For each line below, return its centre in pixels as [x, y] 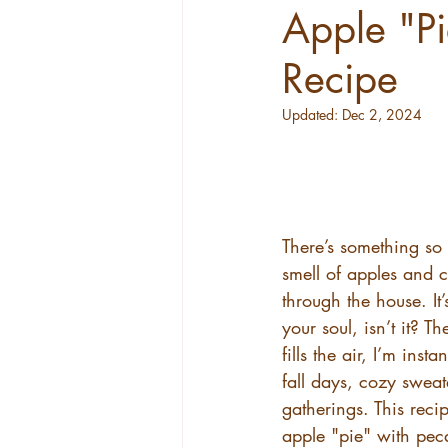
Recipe [340, 79]
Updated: [312, 114]
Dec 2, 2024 [382, 114]
